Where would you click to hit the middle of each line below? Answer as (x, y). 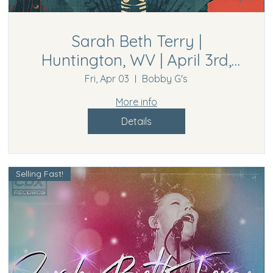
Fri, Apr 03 (107, 79)
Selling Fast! (40, 174)
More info (136, 102)
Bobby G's (165, 79)
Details (136, 122)
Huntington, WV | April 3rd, (136, 60)
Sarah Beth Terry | (136, 41)
